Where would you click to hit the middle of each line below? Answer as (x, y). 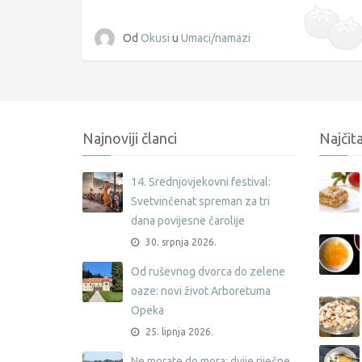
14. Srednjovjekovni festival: (201, 181)
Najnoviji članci (130, 138)
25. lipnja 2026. (178, 331)
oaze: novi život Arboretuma (201, 290)
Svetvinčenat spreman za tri (200, 201)
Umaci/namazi (216, 38)
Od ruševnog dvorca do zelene (208, 271)
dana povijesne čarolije (188, 220)
